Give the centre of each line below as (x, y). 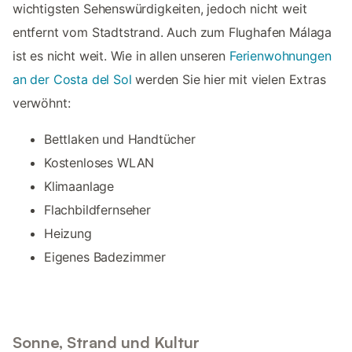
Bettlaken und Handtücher (120, 139)
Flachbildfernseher (97, 209)
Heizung (68, 233)
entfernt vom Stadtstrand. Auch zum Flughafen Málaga (172, 32)
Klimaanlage (79, 186)
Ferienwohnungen (280, 55)
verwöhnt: (42, 103)
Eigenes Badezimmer (105, 257)
